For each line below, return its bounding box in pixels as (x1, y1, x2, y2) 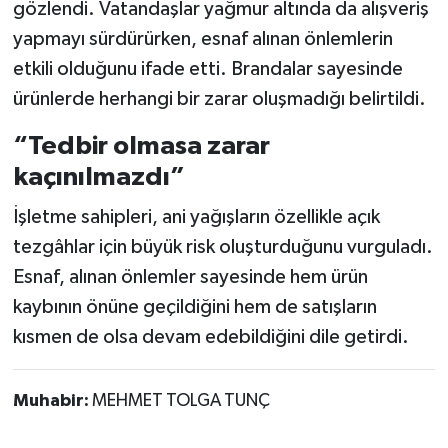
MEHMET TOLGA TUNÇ (91, 391, 270, 410)
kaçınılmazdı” (12, 164, 185, 191)
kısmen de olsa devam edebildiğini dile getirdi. (12, 326, 409, 347)
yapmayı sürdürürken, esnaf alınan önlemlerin (12, 29, 393, 50)
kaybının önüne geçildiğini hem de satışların (12, 296, 377, 317)
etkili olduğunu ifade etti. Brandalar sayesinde (12, 59, 403, 80)
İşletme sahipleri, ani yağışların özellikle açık (12, 206, 380, 227)
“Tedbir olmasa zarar (12, 133, 270, 160)
